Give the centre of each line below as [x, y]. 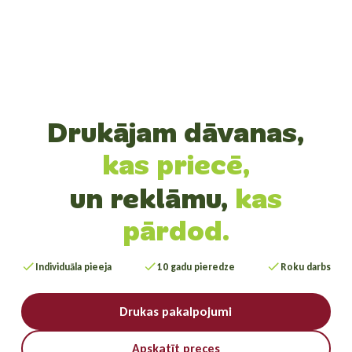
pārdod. [176, 231]
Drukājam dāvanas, [176, 133]
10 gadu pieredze [196, 266]
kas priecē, [176, 165]
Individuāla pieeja [73, 266]
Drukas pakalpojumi [176, 312]
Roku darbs [306, 266]
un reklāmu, [152, 199]
